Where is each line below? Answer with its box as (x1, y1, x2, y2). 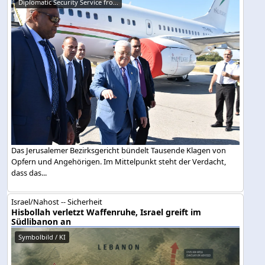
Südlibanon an (11, 215, 72, 227)
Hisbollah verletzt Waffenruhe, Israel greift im (11, 206, 202, 218)
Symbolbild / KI (18, 232, 66, 241)
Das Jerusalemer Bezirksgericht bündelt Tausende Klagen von (11, 144, 227, 156)
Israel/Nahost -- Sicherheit (11, 196, 103, 207)
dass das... (11, 167, 47, 178)
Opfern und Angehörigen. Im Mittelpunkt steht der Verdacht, (11, 156, 227, 167)
